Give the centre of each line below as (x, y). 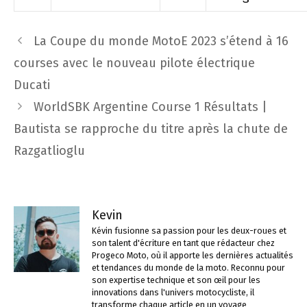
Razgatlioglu (49, 151)
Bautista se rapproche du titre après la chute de (151, 129)
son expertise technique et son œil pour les (176, 280)
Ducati (32, 85)
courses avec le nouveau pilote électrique (134, 63)
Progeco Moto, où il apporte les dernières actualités (193, 255)
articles (34, 75)
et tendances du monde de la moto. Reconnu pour (188, 268)
